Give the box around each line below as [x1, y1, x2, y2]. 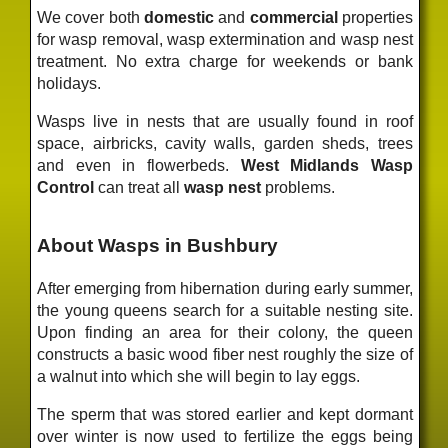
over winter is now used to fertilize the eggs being [37, 428, 413, 446]
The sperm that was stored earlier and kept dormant [37, 406, 413, 424]
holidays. [37, 74, 102, 92]
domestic [143, 8, 214, 26]
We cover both [37, 8, 144, 26]
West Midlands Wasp [240, 156, 413, 174]
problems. [261, 178, 336, 196]
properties [337, 8, 413, 26]
